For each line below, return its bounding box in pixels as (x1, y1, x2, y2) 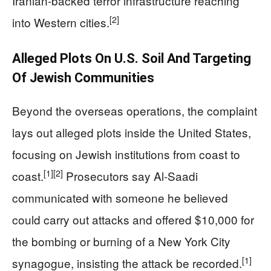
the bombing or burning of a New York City (12, 232, 230, 249)
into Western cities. (12, 13, 109, 30)
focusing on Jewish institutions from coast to (12, 145, 240, 162)
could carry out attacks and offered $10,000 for (12, 211, 254, 227)
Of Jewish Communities (12, 70, 154, 85)
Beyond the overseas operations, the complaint (12, 102, 257, 119)
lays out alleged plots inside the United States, (12, 123, 251, 140)
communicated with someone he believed (12, 189, 228, 206)
